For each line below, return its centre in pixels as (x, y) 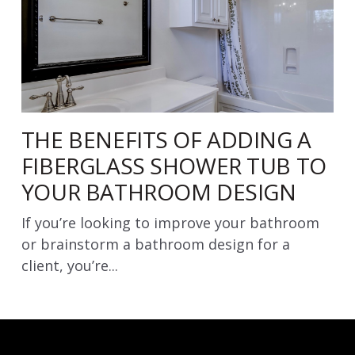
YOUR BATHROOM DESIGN (158, 191)
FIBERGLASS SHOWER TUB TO (174, 165)
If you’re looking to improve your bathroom (170, 222)
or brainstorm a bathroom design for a (155, 244)
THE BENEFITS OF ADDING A (166, 139)
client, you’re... (69, 265)
